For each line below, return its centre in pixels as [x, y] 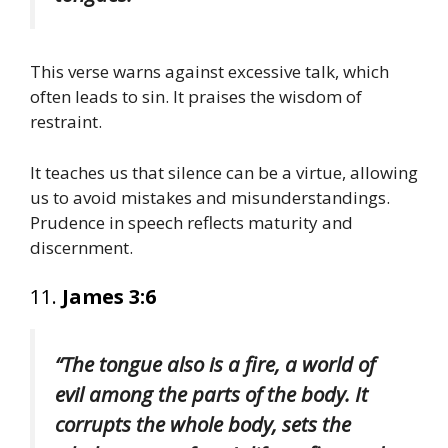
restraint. [66, 122]
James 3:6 [109, 297]
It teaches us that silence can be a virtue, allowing [224, 172]
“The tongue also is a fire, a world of [215, 364]
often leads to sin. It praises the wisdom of [196, 97]
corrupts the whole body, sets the [203, 424]
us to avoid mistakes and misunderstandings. [210, 197]
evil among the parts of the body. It [211, 394]
